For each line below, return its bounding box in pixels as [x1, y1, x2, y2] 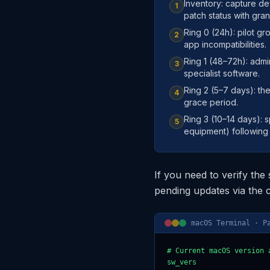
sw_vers [167, 258, 196, 267]
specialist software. [184, 68, 260, 79]
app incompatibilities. [184, 39, 266, 50]
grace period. [184, 97, 238, 108]
